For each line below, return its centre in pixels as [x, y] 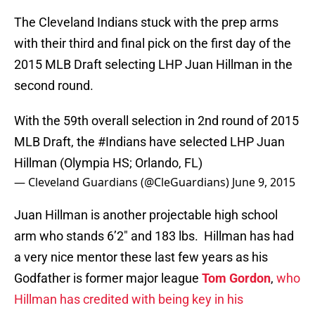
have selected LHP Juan [216, 142]
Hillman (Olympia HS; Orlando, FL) [108, 163]
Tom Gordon [236, 278]
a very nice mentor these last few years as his [141, 257]
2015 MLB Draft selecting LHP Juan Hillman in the [153, 65]
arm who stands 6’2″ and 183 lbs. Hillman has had [154, 236]
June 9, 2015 [264, 182]
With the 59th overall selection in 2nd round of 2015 [156, 121]
